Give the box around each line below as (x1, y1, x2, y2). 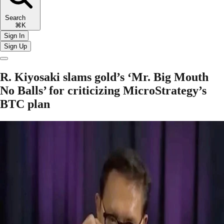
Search (5, 13, 35, 21)
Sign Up (4, 42, 27, 50)
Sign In (4, 31, 24, 39)
